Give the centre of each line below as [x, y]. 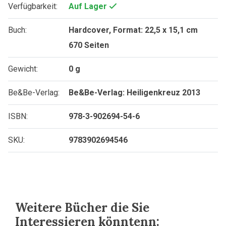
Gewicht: [23, 69]
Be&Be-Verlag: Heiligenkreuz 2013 [134, 93]
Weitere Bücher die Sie [82, 208]
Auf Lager [89, 7]
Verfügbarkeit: [33, 7]
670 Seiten [89, 45]
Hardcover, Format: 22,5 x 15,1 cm [133, 30]
